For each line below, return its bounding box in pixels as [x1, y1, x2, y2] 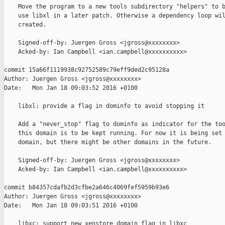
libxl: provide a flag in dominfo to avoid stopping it [4, 102, 204, 110]
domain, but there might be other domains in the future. [4, 139, 211, 146]
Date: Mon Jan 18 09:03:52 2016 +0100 [4, 84, 138, 92]
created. [4, 21, 46, 29]
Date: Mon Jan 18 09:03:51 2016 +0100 [4, 202, 138, 209]
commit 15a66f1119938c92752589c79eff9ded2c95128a [4, 66, 169, 74]
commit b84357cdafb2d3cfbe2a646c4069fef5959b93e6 [4, 184, 169, 191]
